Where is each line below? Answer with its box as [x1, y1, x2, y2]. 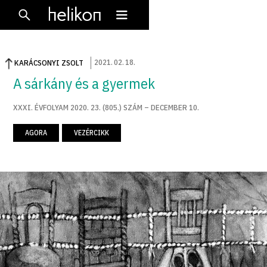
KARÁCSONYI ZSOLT [14, 57, 84, 68]
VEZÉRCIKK [74, 128, 110, 137]
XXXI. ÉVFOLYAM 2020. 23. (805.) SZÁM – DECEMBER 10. [13, 102, 200, 113]
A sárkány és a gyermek [13, 73, 156, 93]
